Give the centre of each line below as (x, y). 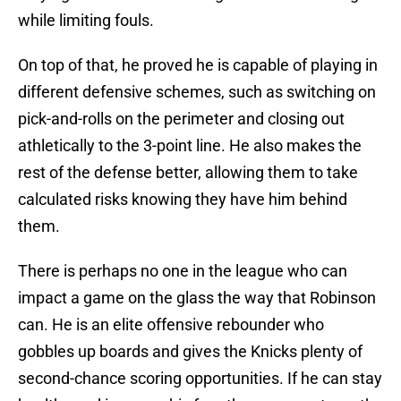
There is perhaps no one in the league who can (183, 271)
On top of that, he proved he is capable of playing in (198, 65)
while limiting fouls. (86, 21)
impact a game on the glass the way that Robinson (197, 298)
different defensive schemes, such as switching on (197, 92)
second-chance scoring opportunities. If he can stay (200, 379)
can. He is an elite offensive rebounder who (171, 325)
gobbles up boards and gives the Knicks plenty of (190, 352)
